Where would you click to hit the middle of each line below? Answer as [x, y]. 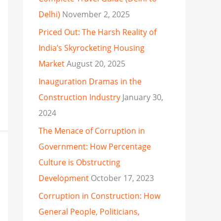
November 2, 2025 [96, 15]
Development [64, 178]
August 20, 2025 [96, 64]
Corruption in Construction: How [99, 196]
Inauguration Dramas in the [90, 82]
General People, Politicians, [89, 212]
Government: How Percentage [95, 147]
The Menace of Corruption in [92, 131]
